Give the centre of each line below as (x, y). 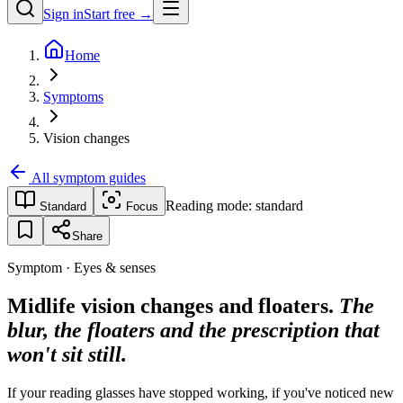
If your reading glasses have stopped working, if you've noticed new (201, 392)
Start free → (118, 14)
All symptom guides (87, 178)
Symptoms (73, 97)
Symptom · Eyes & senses (81, 268)
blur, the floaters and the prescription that (193, 330)
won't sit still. (67, 354)
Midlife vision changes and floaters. (173, 305)
